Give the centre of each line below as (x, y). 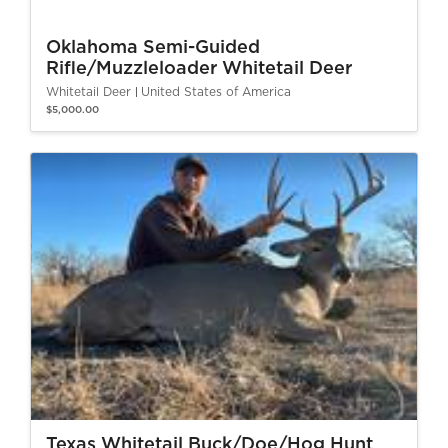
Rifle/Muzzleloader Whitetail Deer (199, 69)
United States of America (216, 92)
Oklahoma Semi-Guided (153, 48)
